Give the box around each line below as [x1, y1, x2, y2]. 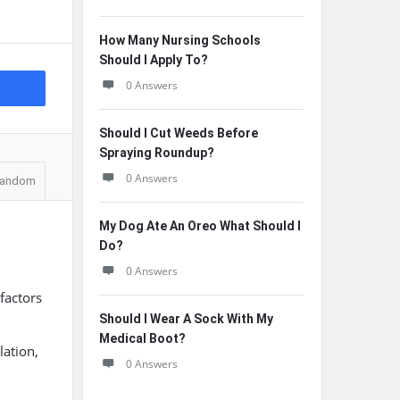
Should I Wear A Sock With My [99, 312, 273, 326]
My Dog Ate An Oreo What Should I [99, 219, 301, 233]
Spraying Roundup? [99, 146, 214, 160]
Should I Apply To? [99, 53, 208, 67]
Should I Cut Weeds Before [99, 126, 258, 140]
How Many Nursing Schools [99, 33, 261, 47]
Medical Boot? [99, 331, 186, 346]
